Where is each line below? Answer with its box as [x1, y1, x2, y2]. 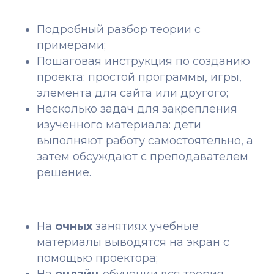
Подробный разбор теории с [37, 23, 201, 36]
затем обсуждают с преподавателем [37, 150, 248, 163]
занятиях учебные [95, 220, 199, 233]
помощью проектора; [37, 251, 158, 265]
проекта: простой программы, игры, [37, 70, 242, 84]
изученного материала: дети [37, 118, 201, 131]
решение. [37, 166, 91, 179]
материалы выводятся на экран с [37, 235, 229, 249]
